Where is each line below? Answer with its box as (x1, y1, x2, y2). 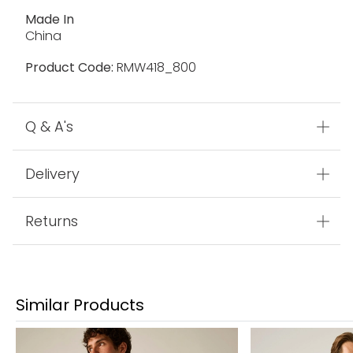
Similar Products (16, 294, 144, 317)
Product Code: (25, 58, 113, 77)
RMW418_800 (113, 58, 196, 77)
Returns (25, 211, 78, 232)
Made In (25, 10, 74, 29)
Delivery (25, 164, 80, 184)
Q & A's (25, 117, 73, 137)
